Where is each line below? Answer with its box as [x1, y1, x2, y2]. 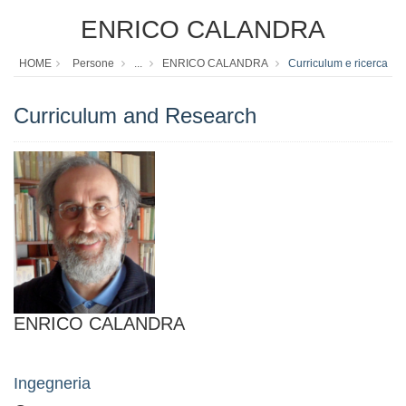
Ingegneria [14, 373, 91, 392]
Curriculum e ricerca [287, 57, 388, 71]
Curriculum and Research [14, 103, 256, 129]
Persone [72, 57, 114, 71]
